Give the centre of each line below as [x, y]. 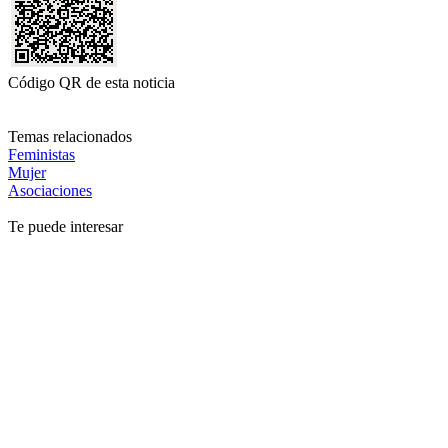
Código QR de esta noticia [91, 82]
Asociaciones [50, 190]
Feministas [41, 154]
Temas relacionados [70, 136]
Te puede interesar [65, 226]
